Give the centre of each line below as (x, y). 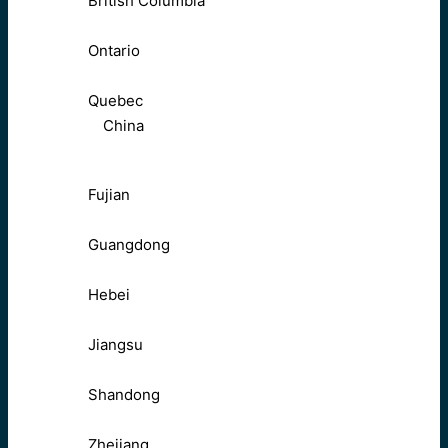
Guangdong (129, 245)
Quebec (115, 101)
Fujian (109, 195)
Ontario (114, 51)
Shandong (124, 395)
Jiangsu (115, 345)
